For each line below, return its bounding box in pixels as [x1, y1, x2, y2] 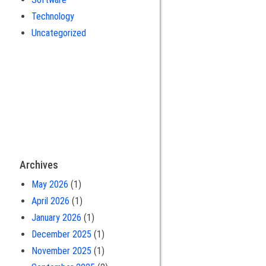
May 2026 [31, 178, 68, 190]
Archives [19, 158, 58, 171]
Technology [31, 10, 74, 22]
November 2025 [31, 245, 91, 256]
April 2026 [31, 195, 69, 207]
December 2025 [31, 228, 91, 240]
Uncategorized [31, 27, 86, 39]
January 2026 [31, 211, 81, 223]
